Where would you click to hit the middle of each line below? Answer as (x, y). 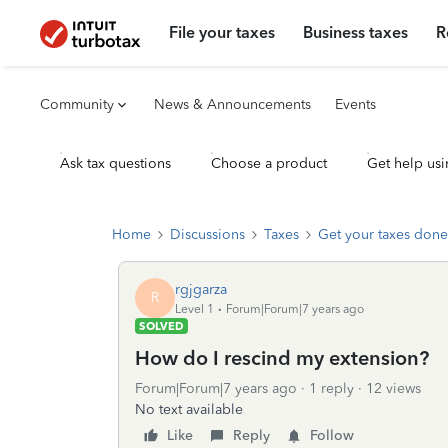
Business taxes (356, 32)
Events (355, 104)
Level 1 (194, 308)
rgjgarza (201, 289)
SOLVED (161, 326)
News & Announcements (232, 104)
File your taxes (222, 32)
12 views (393, 388)
